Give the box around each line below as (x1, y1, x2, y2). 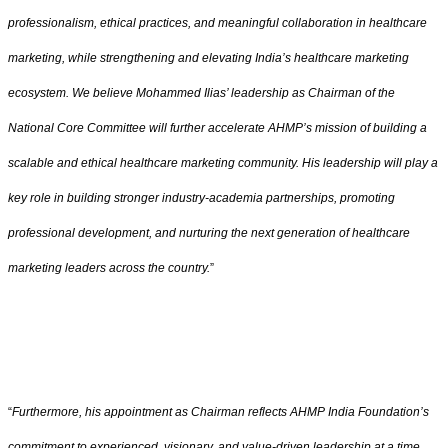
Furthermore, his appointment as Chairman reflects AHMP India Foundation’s (12, 404, 429, 419)
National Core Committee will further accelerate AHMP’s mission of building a (8, 121, 427, 136)
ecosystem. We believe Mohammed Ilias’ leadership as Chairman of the (8, 86, 395, 101)
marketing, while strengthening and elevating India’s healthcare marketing (8, 51, 409, 66)
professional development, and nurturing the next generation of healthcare (8, 226, 410, 241)
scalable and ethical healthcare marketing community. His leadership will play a (8, 156, 438, 171)
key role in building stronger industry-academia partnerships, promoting (8, 191, 395, 206)
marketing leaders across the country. (8, 261, 210, 276)
